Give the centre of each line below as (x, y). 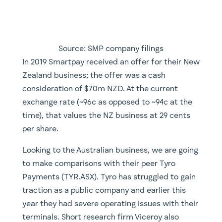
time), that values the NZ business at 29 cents (106, 116)
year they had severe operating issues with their (110, 204)
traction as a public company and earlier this (104, 191)
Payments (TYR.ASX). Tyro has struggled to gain (109, 177)
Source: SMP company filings (111, 49)
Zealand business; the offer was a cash (94, 76)
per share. (40, 129)
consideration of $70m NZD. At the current (100, 89)
